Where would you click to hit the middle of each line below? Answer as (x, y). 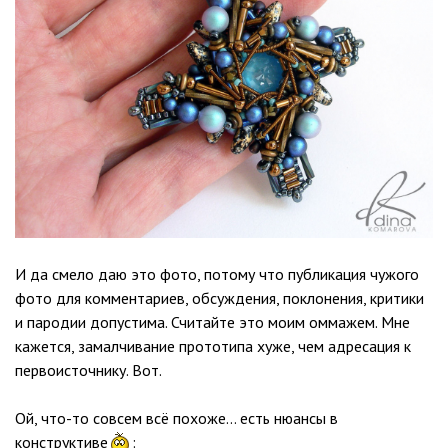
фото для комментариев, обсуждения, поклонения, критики (219, 298)
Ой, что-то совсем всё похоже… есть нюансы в (176, 418)
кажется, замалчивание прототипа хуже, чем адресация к (213, 346)
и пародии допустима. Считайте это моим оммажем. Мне (212, 322)
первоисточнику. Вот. (88, 370)
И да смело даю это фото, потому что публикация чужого (217, 274)
